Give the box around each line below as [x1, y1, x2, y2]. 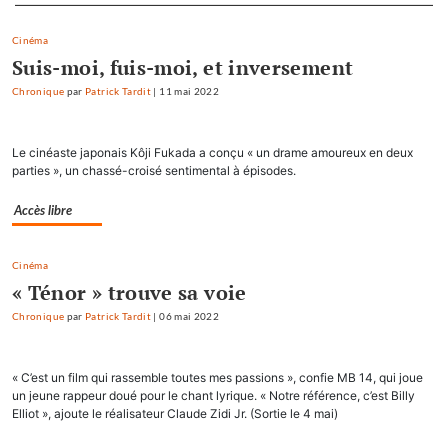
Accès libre [14, 204, 72, 219]
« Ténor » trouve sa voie [12, 279, 247, 307]
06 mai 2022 [159, 311, 220, 323]
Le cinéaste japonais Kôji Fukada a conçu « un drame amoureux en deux [12, 145, 413, 161]
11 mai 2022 [159, 86, 220, 98]
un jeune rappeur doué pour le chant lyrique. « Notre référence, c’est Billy [12, 388, 415, 404]
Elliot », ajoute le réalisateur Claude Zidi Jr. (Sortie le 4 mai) [12, 406, 338, 422]
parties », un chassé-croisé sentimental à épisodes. [12, 163, 296, 179]
